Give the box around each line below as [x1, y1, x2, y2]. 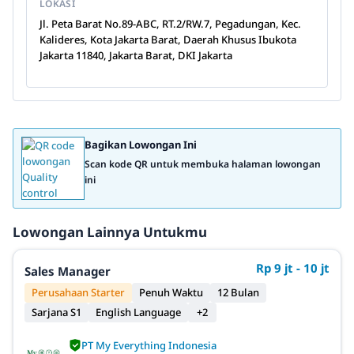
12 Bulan [217, 285, 259, 299]
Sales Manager [24, 263, 111, 279]
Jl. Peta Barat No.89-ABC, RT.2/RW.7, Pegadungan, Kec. [40, 17, 301, 31]
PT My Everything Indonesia [81, 337, 217, 352]
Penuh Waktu [139, 285, 203, 299]
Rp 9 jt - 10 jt [256, 260, 330, 276]
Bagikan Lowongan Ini [85, 137, 197, 152]
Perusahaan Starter [32, 285, 125, 299]
